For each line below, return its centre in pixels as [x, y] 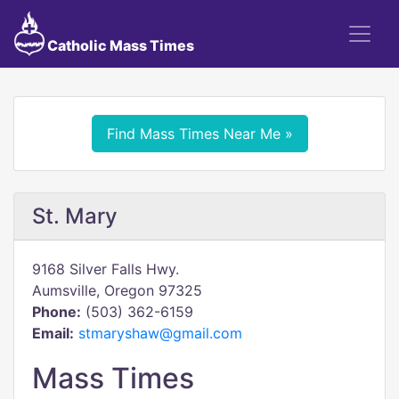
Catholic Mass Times [119, 45]
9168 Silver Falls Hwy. [106, 269]
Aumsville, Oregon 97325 [117, 290]
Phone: [57, 312]
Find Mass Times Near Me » [199, 134]
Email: [53, 333]
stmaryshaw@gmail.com [160, 333]
